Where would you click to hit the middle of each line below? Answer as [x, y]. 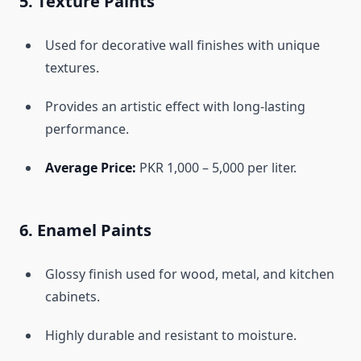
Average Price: [91, 168]
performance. [87, 129]
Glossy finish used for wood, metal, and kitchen [190, 274]
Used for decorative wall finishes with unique [183, 46]
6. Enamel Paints [85, 230]
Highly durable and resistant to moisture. [171, 336]
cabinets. [73, 297]
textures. [72, 68]
